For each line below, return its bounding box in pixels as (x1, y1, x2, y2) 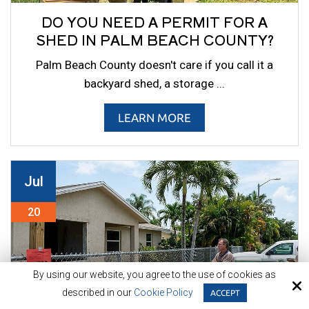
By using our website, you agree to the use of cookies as (33, 269, 276, 280)
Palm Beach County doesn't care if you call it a (36, 58, 273, 72)
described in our (62, 287, 134, 298)
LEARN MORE (118, 111, 191, 125)
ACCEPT (210, 288, 240, 297)
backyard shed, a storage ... (84, 77, 225, 91)
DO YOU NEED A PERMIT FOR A (41, 12, 268, 32)
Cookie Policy (134, 287, 193, 298)
